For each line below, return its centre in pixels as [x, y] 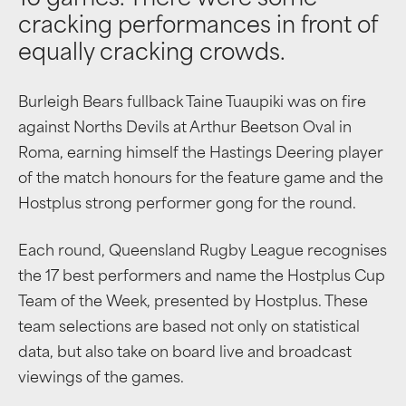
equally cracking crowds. [152, 54]
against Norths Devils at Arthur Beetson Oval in [185, 129]
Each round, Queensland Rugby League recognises [203, 252]
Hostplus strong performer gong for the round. [187, 205]
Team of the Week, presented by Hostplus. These [193, 303]
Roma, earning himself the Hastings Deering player [201, 154]
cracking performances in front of [198, 27]
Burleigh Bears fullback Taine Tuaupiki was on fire [192, 103]
